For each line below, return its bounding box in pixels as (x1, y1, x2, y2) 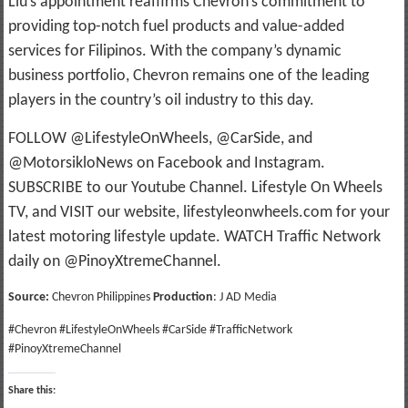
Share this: (7, 384, 56, 396)
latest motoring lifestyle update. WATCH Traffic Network (7, 228, 381, 246)
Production (152, 290, 213, 304)
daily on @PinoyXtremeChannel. (7, 252, 221, 270)
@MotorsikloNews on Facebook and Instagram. (7, 154, 325, 172)
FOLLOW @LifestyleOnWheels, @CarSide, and (7, 129, 312, 148)
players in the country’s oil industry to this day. (7, 91, 314, 109)
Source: (7, 290, 49, 304)
